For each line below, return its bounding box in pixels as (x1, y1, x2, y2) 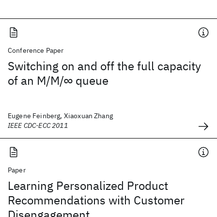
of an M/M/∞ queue (8, 73, 108, 88)
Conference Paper (8, 46, 64, 55)
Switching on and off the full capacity (8, 58, 201, 74)
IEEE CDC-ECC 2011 (8, 121, 68, 130)
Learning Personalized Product (8, 178, 168, 193)
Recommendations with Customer (8, 192, 185, 208)
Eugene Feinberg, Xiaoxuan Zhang (8, 111, 113, 120)
